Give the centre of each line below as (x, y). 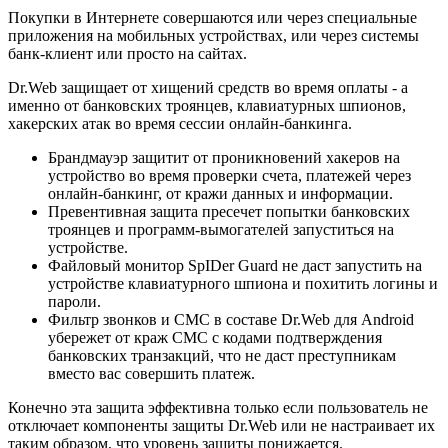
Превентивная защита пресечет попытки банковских (229, 211)
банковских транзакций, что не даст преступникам (222, 355)
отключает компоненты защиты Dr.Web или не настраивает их (221, 425)
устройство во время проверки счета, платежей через (229, 175)
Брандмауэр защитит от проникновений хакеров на (224, 157)
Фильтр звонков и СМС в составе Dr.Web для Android (231, 319)
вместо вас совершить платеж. (151, 373)
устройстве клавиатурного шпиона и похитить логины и (243, 283)
